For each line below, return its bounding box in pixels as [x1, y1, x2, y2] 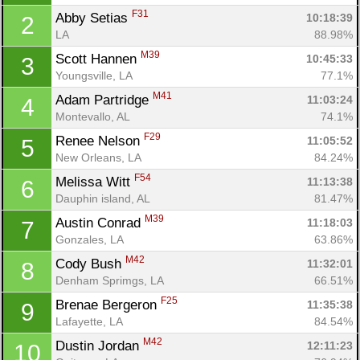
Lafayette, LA [55, 314, 123, 328]
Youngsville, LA [55, 68, 133, 82]
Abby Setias [55, 10, 132, 26]
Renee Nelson [55, 133, 144, 149]
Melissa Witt [55, 174, 134, 190]
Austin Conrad [55, 215, 145, 231]
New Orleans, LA [55, 150, 141, 164]
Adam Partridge [55, 92, 153, 108]
